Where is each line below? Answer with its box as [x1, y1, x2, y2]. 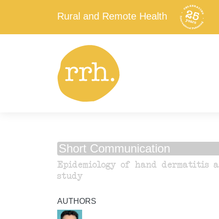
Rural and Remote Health [57, 11, 167, 22]
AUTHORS [57, 197, 96, 206]
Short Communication [59, 142, 171, 155]
